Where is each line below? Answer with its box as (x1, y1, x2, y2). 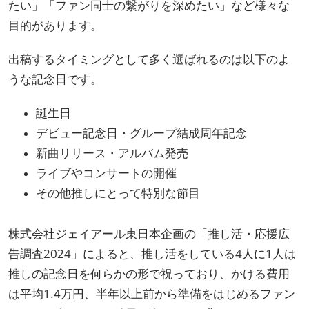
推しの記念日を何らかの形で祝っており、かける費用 (8, 265, 290, 281)
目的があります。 (8, 17, 102, 33)
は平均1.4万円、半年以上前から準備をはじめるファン (8, 285, 295, 301)
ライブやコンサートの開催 (36, 164, 177, 181)
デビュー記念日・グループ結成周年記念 (36, 124, 247, 141)
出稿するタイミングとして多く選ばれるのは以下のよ (8, 50, 290, 67)
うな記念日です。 (8, 70, 102, 87)
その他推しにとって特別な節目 (36, 184, 200, 201)
